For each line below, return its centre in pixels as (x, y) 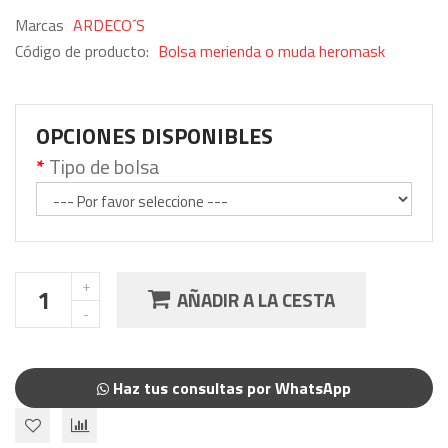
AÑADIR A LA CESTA (256, 299)
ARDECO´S (109, 24)
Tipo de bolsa (104, 166)
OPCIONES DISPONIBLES (154, 135)
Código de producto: (84, 50)
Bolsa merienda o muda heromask (271, 50)
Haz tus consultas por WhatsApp (230, 387)
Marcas (41, 24)
